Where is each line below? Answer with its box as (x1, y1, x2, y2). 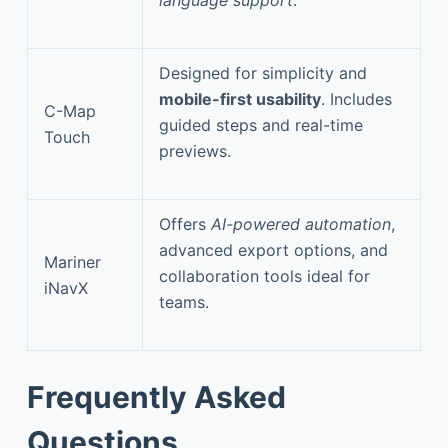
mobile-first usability (159, 88, 321, 109)
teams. (159, 291, 209, 312)
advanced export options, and (159, 239, 388, 260)
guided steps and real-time (159, 114, 363, 135)
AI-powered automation (211, 213, 391, 234)
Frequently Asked (26, 378, 286, 415)
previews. (159, 140, 231, 161)
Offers (159, 213, 211, 234)
